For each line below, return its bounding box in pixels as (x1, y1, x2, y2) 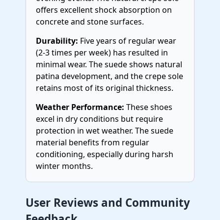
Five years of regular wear (78, 35, 176, 46)
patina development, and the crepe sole (36, 71, 183, 82)
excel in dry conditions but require (36, 113, 163, 124)
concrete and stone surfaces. (36, 16, 144, 27)
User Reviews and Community (26, 195, 190, 210)
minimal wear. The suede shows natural (36, 59, 182, 70)
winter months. (36, 161, 93, 171)
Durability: (36, 35, 78, 46)
